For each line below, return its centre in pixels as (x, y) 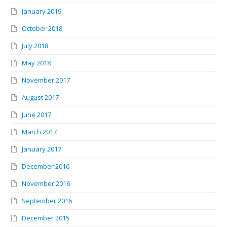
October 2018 (42, 28)
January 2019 (42, 11)
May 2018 (36, 63)
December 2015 (46, 218)
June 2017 (37, 114)
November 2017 (46, 80)
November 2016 (46, 183)
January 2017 (42, 149)
